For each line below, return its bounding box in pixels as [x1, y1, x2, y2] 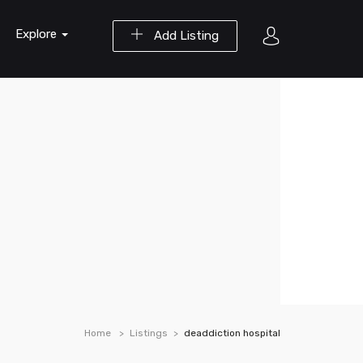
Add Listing [151, 28, 219, 43]
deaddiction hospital [184, 327, 280, 339]
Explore [15, 27, 60, 41]
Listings [130, 327, 168, 339]
